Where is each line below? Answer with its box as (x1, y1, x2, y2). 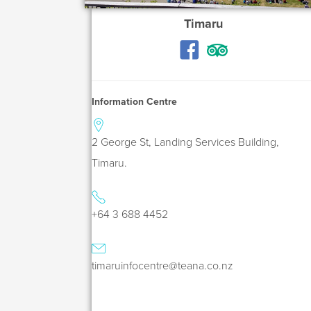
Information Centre (92, 95, 178, 108)
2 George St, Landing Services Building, (92, 135, 280, 149)
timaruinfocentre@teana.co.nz (92, 258, 234, 273)
